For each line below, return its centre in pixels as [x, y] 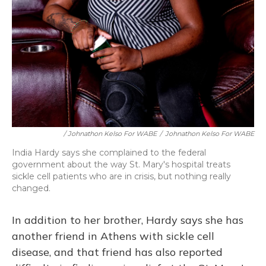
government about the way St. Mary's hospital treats [121, 165]
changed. [31, 189]
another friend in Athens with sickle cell [113, 236]
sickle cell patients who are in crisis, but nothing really [121, 177]
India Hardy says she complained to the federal [109, 153]
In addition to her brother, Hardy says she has [128, 220]
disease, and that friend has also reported [117, 252]
